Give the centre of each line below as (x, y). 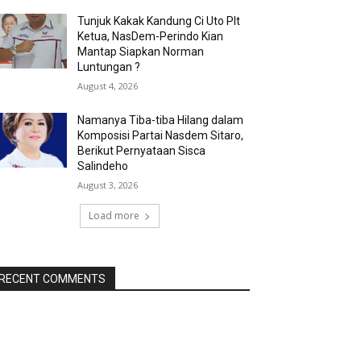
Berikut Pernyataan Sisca (142, 150)
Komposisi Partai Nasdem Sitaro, (161, 135)
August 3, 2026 (108, 185)
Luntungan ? (109, 66)
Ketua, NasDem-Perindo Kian (151, 36)
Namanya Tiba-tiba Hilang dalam (161, 120)
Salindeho (103, 166)
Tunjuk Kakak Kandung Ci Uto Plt (159, 21)
